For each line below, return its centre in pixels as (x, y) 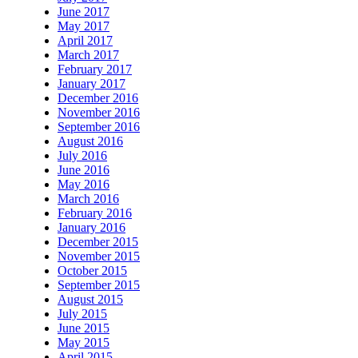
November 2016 (99, 113)
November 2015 (99, 257)
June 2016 (84, 170)
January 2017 (91, 84)
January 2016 (91, 228)
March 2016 (88, 199)
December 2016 (98, 98)
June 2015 (84, 328)
